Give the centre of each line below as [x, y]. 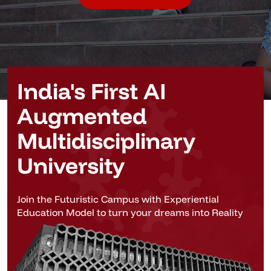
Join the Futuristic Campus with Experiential [118, 199]
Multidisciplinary [106, 141]
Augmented [82, 116]
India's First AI [92, 91]
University [71, 165]
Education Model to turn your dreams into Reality [130, 213]
